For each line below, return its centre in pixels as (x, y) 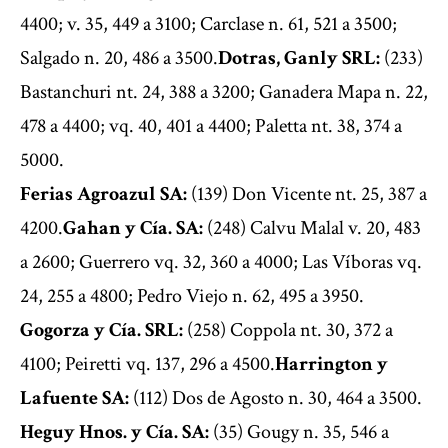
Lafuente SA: (74, 398)
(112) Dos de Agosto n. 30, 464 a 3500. (275, 398)
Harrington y (331, 364)
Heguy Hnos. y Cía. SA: (114, 432)
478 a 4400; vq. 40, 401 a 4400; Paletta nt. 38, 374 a (211, 126)
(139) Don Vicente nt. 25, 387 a (307, 194)
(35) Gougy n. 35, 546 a (299, 432)
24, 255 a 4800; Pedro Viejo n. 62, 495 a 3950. (192, 296)
